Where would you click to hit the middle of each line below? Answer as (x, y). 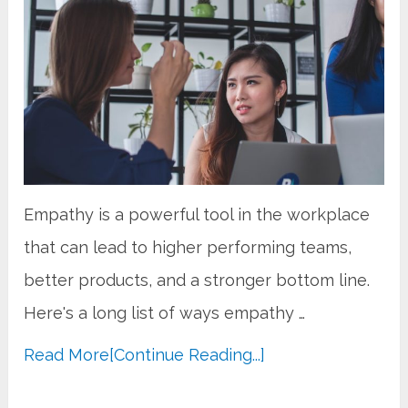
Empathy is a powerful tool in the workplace (197, 215)
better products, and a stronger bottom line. (197, 280)
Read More (67, 355)
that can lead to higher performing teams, (188, 248)
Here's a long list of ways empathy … (165, 313)
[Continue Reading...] (188, 355)
